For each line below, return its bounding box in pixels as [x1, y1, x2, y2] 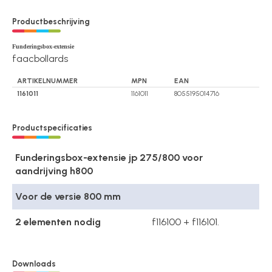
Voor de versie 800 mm [15, 191, 121, 203]
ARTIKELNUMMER [17, 76, 78, 85]
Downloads [12, 259, 56, 268]
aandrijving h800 [15, 165, 93, 177]
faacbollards [12, 52, 69, 64]
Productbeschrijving [12, 16, 90, 26]
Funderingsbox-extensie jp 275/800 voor [15, 152, 203, 164]
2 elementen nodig [15, 216, 101, 228]
